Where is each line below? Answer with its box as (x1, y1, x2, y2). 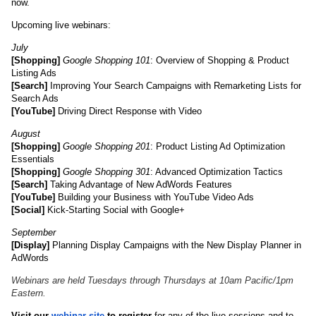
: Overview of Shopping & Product (150, 55, 289, 66)
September (11, 227, 56, 238)
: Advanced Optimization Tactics (150, 166, 283, 177)
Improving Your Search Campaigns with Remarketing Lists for (47, 80, 301, 91)
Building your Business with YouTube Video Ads (55, 192, 254, 202)
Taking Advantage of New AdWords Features (47, 179, 232, 190)
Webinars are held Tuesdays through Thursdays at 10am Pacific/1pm (11, 275, 293, 286)
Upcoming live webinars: (11, 20, 114, 30)
